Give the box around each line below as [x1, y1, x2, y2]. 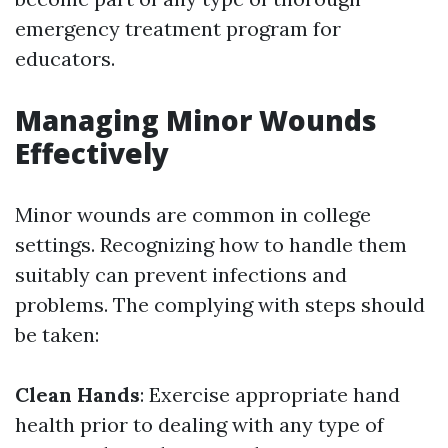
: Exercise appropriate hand [140, 382, 400, 407]
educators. [15, 46, 115, 71]
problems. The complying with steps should [15, 292, 425, 317]
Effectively [15, 134, 169, 172]
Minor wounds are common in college [15, 202, 371, 227]
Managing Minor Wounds [15, 101, 377, 139]
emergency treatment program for [15, 16, 341, 41]
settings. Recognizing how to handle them [15, 232, 407, 257]
